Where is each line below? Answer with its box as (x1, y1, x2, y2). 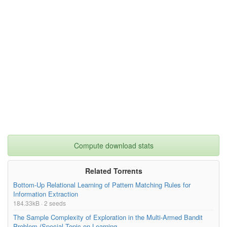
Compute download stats (73, 140, 154, 150)
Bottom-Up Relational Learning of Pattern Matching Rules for (13, 179, 191, 190)
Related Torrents (85, 165, 142, 176)
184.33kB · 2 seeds (13, 198, 66, 207)
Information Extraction (13, 188, 78, 199)
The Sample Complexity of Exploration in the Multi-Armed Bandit (13, 212, 203, 222)
